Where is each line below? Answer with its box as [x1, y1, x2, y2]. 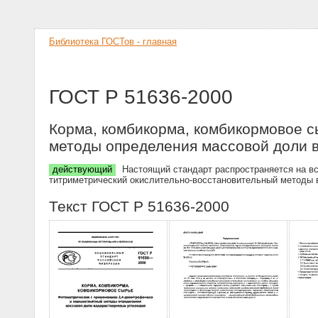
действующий [53, 164, 112, 175]
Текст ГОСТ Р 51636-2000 [49, 197, 229, 214]
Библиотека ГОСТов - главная [49, 36, 177, 47]
